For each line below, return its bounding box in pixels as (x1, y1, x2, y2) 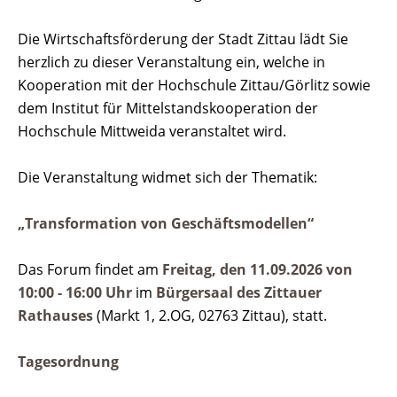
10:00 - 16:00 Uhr (18, 283, 136, 303)
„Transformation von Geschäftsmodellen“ (18, 214, 317, 234)
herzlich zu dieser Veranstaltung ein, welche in (18, 52, 325, 73)
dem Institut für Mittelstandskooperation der (18, 98, 318, 119)
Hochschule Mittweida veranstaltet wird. (18, 121, 286, 142)
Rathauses (18, 306, 93, 326)
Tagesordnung (18, 352, 119, 372)
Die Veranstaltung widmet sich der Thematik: (18, 167, 317, 188)
